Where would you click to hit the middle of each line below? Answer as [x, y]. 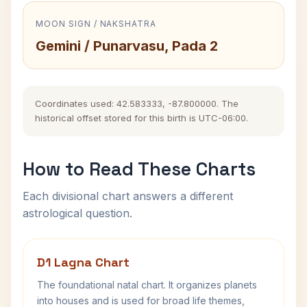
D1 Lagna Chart [83, 262]
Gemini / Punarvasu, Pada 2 [127, 46]
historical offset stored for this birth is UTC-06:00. [142, 118]
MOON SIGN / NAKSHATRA [96, 24]
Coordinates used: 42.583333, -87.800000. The [137, 103]
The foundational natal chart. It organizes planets [147, 285]
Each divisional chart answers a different [128, 196]
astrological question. [77, 213]
